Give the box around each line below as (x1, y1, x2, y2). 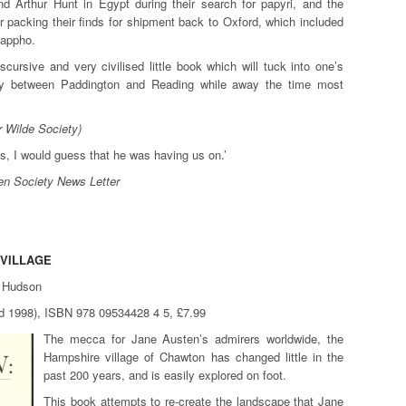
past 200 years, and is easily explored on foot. (43, 365, 286, 383)
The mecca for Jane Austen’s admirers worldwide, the (43, 329, 343, 347)
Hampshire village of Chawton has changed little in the (43, 347, 343, 365)
